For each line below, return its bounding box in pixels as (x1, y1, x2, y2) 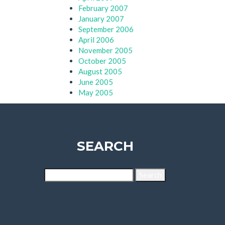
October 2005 (78, 56, 126, 65)
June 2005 (78, 77, 113, 86)
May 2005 (78, 88, 113, 97)
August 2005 (78, 67, 122, 76)
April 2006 (78, 35, 114, 44)
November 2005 (78, 46, 133, 55)
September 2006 (78, 25, 134, 34)
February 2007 (78, 4, 128, 13)
